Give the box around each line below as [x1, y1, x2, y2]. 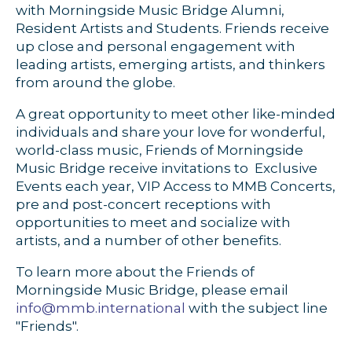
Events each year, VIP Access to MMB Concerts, [16, 178, 335, 194]
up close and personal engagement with [16, 38, 295, 54]
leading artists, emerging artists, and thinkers [16, 57, 325, 72]
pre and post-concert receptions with [16, 196, 271, 212]
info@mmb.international [16, 300, 185, 316]
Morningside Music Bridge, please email [16, 282, 288, 298]
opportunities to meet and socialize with [16, 214, 291, 230]
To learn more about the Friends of [16, 264, 255, 280]
